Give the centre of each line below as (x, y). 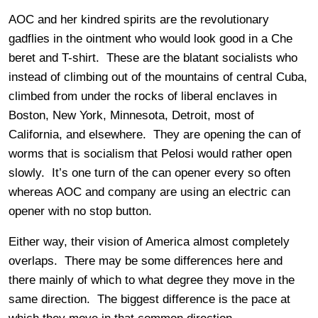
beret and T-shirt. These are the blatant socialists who (153, 58)
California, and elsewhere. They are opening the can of (155, 135)
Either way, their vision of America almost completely (149, 242)
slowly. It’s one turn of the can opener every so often (149, 173)
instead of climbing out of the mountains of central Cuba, (158, 77)
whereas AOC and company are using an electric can (149, 192)
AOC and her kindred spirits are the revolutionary (139, 20)
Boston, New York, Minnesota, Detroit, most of (131, 116)
